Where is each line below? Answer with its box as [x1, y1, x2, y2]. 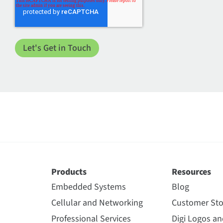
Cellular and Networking [51, 197, 143, 209]
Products [51, 166, 87, 178]
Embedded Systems [51, 181, 126, 193]
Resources [171, 166, 211, 178]
